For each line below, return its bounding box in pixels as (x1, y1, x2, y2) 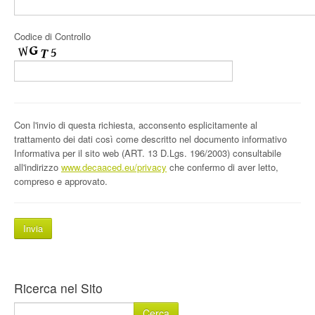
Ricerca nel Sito (14, 279, 103, 297)
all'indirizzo (14, 160, 61, 174)
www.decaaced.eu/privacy (61, 160, 167, 174)
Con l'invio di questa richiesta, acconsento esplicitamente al (14, 118, 257, 131)
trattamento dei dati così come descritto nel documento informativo (14, 132, 287, 146)
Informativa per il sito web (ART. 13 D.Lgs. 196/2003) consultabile (14, 146, 281, 160)
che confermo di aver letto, (167, 160, 278, 174)
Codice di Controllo (14, 30, 91, 43)
